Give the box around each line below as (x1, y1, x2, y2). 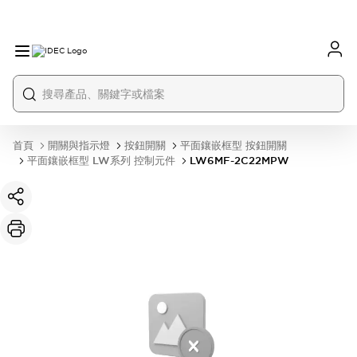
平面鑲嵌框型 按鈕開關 (180, 139, 287, 152)
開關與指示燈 (48, 139, 110, 152)
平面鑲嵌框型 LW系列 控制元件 (27, 154, 175, 167)
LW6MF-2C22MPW (190, 154, 289, 167)
